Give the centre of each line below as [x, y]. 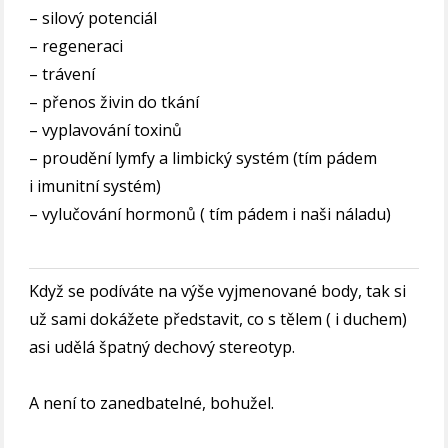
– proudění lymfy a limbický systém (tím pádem [203, 158]
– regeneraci [76, 46]
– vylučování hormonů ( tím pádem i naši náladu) [210, 214]
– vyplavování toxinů [106, 130]
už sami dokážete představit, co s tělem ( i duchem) [218, 319]
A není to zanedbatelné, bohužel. [152, 403]
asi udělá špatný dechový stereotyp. [162, 347]
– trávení [62, 74]
